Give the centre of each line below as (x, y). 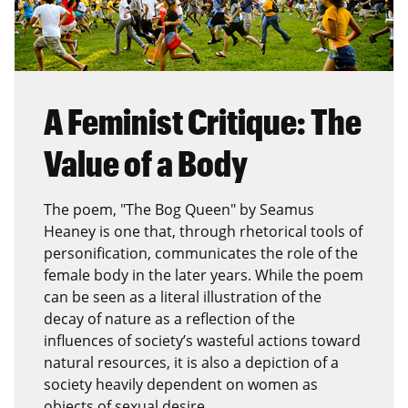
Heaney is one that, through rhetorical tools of (203, 231)
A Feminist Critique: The (203, 121)
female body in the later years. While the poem (204, 275)
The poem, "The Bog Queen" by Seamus (179, 209)
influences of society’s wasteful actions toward (202, 340)
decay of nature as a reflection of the (169, 318)
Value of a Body (146, 163)
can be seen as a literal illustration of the (183, 296)
